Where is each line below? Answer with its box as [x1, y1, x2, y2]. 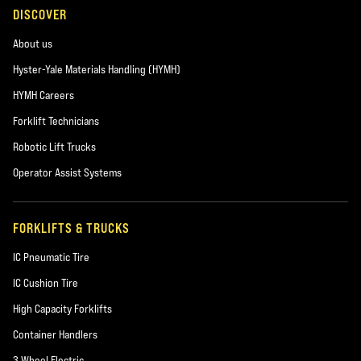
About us [13, 37, 52, 50]
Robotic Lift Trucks [13, 140, 96, 153]
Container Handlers [13, 328, 98, 341]
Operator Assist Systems [13, 166, 122, 179]
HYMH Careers [13, 89, 74, 102]
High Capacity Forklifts [13, 302, 112, 315]
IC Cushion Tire [13, 276, 78, 289]
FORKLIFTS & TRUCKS [13, 220, 130, 236]
